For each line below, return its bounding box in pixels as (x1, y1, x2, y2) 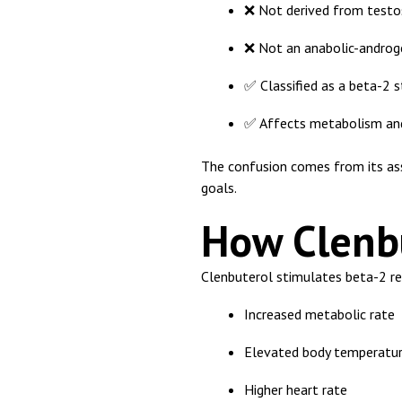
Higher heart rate (244, 380, 347, 399)
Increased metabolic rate (244, 305, 395, 324)
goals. (201, 179, 237, 197)
